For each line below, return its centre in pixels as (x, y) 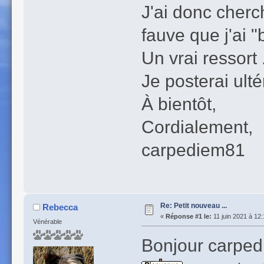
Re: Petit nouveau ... (193, 205)
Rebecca (60, 207)
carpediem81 (193, 149)
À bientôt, (179, 103)
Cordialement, (197, 126)
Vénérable (47, 221)
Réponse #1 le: (188, 216)
